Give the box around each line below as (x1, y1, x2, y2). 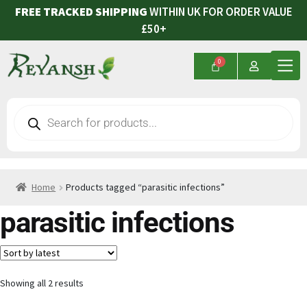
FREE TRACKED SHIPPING (14, 4, 147, 19)
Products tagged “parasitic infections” (66, 181, 225, 193)
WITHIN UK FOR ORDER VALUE (147, 4, 293, 19)
